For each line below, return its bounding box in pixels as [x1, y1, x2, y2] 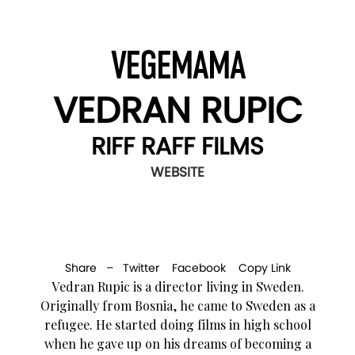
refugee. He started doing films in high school [44, 315, 311, 333]
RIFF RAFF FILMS [91, 129, 264, 163]
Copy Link [238, 259, 291, 276]
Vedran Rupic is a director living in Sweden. [51, 277, 304, 295]
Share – [64, 259, 123, 276]
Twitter [122, 259, 159, 276]
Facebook [171, 259, 226, 276]
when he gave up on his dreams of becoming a [44, 334, 311, 352]
